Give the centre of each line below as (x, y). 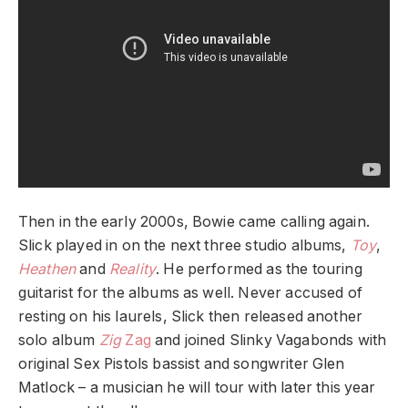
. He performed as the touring (259, 269)
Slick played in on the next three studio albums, (183, 245)
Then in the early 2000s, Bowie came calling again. (194, 221)
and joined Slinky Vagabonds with (269, 340)
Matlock (47, 387)
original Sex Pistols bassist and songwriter (166, 363)
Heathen (47, 269)
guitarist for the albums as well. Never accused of (190, 292)
